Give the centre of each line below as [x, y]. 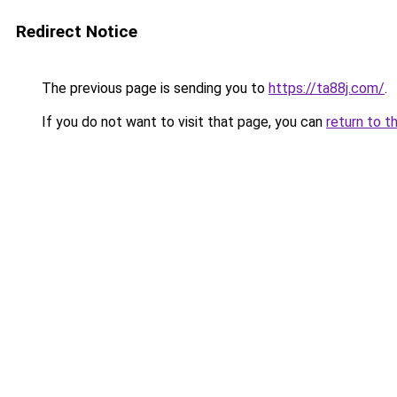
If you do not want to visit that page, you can [182, 122]
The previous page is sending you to [153, 88]
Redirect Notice [77, 31]
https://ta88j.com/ [327, 88]
